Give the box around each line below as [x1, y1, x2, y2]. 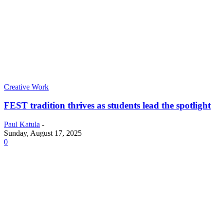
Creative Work [4, 82, 49, 91]
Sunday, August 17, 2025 [4, 129, 82, 138]
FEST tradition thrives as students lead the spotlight [4, 100, 211, 111]
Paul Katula [4, 120, 40, 129]
